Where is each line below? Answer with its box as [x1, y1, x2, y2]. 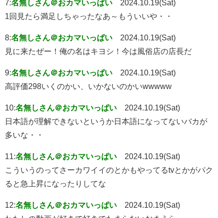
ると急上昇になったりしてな [5, 180, 106, 188]
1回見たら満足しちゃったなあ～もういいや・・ [5, 12, 173, 20]
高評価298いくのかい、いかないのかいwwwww [5, 82, 172, 91]
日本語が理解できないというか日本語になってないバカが [5, 117, 207, 126]
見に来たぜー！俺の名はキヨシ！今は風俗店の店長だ [5, 47, 192, 55]
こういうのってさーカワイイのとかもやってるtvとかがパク [5, 166, 213, 174]
